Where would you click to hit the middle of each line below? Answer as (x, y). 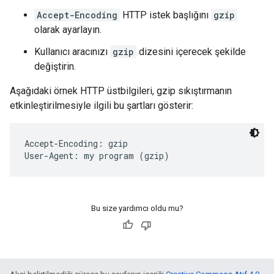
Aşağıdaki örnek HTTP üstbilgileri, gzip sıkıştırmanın (121, 91)
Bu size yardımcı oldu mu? (137, 208)
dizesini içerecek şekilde (191, 52)
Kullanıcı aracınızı (72, 52)
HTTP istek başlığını (165, 15)
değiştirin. (55, 66)
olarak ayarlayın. (68, 30)
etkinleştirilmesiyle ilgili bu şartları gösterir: (102, 106)
